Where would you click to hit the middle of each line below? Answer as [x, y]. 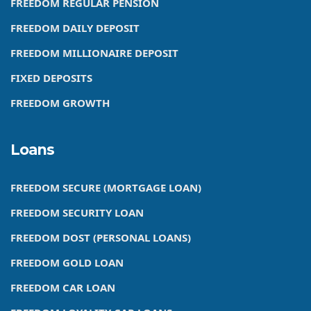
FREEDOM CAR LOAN [63, 288]
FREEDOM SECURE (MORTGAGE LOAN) [106, 188]
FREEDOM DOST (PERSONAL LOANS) [101, 238]
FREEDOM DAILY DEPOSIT [75, 28]
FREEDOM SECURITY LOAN [77, 213]
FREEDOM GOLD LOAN [67, 263]
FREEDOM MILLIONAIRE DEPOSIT [94, 53]
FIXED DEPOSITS [51, 78]
